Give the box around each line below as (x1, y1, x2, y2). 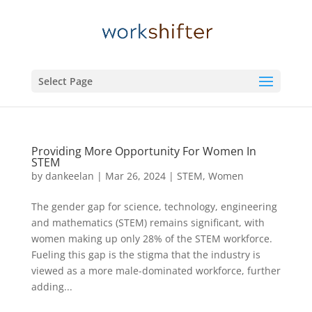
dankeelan (45, 169, 94, 182)
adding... (31, 280, 72, 293)
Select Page (38, 75, 93, 88)
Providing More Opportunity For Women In (31, 143, 256, 159)
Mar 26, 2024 (104, 169, 166, 182)
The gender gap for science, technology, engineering (31, 200, 277, 213)
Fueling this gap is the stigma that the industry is (31, 248, 260, 261)
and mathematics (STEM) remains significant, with (31, 216, 265, 229)
